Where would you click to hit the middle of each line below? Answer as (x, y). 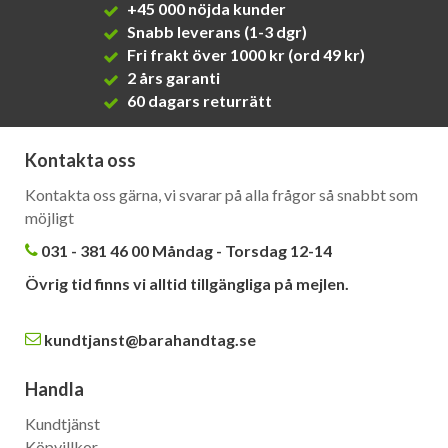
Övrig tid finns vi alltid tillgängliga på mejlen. (187, 284)
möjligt (49, 218)
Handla (54, 389)
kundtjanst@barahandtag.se (150, 340)
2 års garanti (172, 78)
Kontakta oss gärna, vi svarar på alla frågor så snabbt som (221, 195)
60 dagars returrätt (198, 101)
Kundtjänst (62, 424)
